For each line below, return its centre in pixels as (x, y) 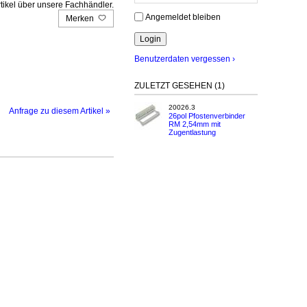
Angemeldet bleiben (183, 17)
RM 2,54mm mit (195, 124)
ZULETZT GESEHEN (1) (180, 86)
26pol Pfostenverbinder (207, 116)
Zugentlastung (192, 133)
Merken (81, 18)
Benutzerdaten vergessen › (185, 59)
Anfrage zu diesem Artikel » (60, 111)
